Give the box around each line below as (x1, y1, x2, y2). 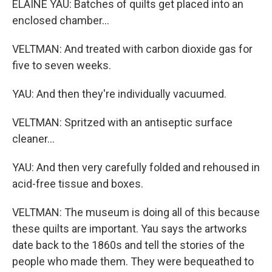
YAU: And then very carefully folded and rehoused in (12, 161, 260, 174)
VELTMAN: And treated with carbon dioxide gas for (12, 42, 253, 55)
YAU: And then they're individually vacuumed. (12, 87, 226, 100)
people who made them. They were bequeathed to (12, 255, 254, 268)
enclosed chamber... (12, 14, 109, 27)
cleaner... (12, 132, 55, 145)
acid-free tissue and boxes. (12, 177, 143, 190)
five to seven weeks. (12, 59, 111, 72)
